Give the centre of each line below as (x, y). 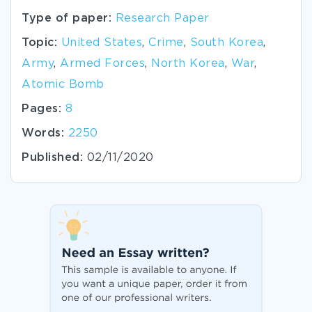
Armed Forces (102, 64)
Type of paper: (69, 18)
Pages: (41, 109)
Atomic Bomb (63, 85)
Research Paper (162, 18)
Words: (43, 133)
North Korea (188, 64)
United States (101, 43)
